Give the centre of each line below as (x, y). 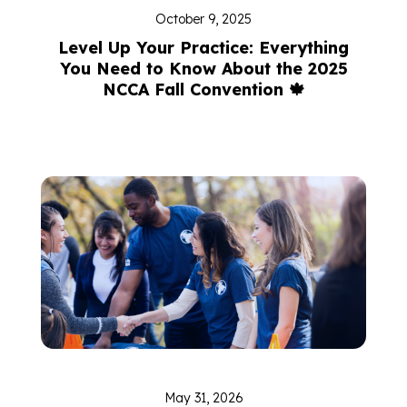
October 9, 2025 (203, 19)
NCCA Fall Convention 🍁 (203, 89)
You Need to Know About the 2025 (203, 69)
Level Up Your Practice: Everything (203, 48)
